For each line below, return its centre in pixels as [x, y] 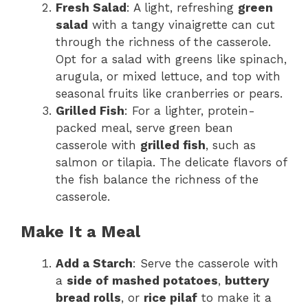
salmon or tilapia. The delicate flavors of [171, 162]
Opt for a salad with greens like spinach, [171, 59]
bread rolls [88, 298]
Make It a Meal [80, 232]
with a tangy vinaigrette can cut [181, 24]
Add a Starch [94, 263]
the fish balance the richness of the [157, 179]
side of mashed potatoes [142, 280]
